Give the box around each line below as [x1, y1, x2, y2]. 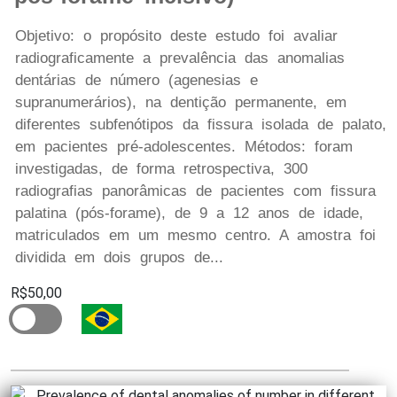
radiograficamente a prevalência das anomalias [15, 50, 345, 67]
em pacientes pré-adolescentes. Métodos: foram [15, 138, 353, 156]
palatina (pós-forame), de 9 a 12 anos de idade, [15, 205, 363, 222]
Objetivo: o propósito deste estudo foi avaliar [15, 27, 338, 45]
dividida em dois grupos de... [15, 249, 223, 267]
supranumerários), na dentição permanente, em [15, 94, 346, 112]
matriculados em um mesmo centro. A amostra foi [15, 227, 376, 245]
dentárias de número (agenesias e [15, 72, 258, 90]
